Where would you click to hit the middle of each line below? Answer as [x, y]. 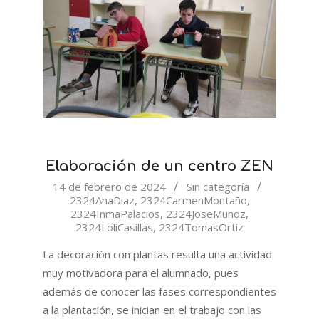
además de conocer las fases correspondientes [159, 291]
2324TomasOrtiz [201, 227]
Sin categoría [218, 186]
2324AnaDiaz [102, 200]
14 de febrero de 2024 [109, 186]
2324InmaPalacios [115, 213]
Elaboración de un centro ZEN [159, 166]
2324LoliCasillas [114, 227]
